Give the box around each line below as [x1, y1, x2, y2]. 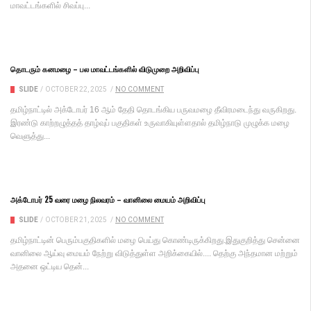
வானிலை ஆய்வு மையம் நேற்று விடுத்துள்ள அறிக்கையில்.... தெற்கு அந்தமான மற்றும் [10, 248, 298, 258]
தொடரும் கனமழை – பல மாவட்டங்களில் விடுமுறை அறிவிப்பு [10, 62, 199, 74]
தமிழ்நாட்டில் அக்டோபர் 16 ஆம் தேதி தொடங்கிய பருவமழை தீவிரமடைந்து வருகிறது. [10, 104, 296, 115]
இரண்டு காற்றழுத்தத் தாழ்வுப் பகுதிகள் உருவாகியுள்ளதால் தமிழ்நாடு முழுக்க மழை [10, 117, 289, 128]
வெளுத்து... [10, 131, 50, 141]
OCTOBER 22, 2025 [45, 85, 107, 93]
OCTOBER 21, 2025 [45, 215, 107, 224]
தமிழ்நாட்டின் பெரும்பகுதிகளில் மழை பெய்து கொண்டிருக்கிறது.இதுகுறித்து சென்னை [10, 235, 300, 245]
